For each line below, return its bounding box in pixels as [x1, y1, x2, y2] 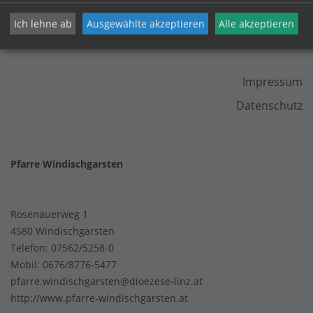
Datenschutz [236, 98, 303, 113]
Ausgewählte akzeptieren [86, 17, 205, 31]
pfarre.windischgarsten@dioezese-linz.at [10, 275, 203, 288]
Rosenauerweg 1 [10, 208, 88, 221]
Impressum [242, 74, 303, 89]
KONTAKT [248, 36, 303, 52]
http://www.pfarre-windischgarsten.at [10, 291, 188, 305]
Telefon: [10, 241, 51, 254]
